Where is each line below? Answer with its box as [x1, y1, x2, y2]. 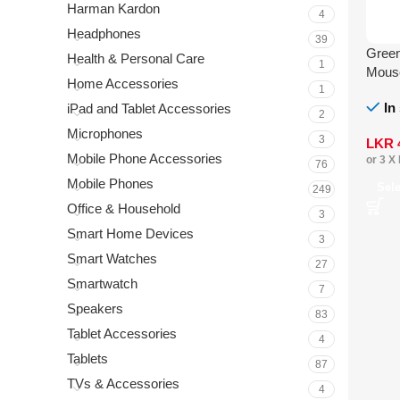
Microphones [67, 126, 143, 141]
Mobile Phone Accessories [67, 151, 222, 166]
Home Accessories [67, 76, 179, 91]
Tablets [67, 351, 108, 366]
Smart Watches [67, 251, 157, 266]
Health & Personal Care [67, 51, 204, 66]
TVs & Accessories [67, 376, 179, 391]
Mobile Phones [67, 176, 154, 191]
